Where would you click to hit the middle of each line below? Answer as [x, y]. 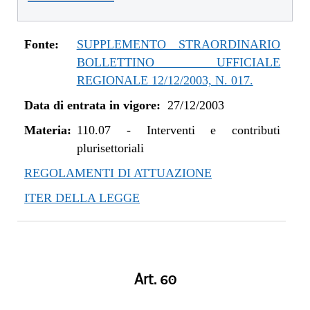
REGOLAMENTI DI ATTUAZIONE [118, 173]
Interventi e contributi [213, 130]
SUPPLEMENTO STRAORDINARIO [179, 44]
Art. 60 [155, 280]
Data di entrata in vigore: [92, 105]
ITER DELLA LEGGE [82, 198]
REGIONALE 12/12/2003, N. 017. [165, 80]
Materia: [48, 130]
